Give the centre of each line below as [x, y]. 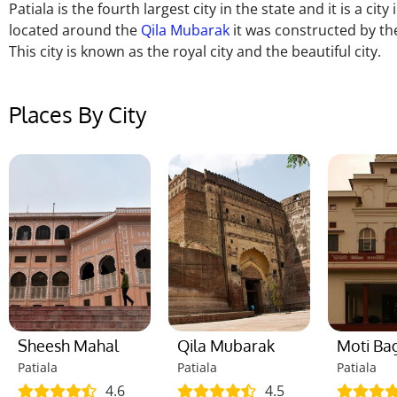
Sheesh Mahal [68, 346]
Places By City [78, 115]
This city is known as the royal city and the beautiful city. [195, 51]
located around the [75, 30]
